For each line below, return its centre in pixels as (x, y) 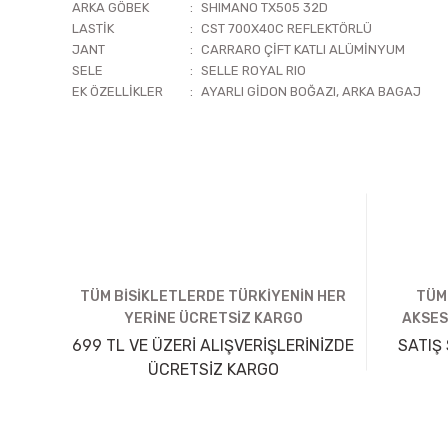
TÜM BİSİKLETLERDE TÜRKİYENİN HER (213, 296)
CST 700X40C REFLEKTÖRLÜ (286, 28)
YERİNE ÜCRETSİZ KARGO (213, 318)
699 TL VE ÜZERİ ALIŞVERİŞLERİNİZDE (213, 345)
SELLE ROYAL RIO (253, 70)
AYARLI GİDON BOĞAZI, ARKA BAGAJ (311, 91)
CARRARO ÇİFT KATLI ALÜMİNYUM (303, 49)
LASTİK (93, 28)
